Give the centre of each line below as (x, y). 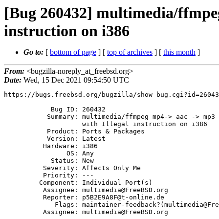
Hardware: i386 (23, 146)
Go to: (34, 52)
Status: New (27, 161)
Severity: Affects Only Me (23, 168)
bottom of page (73, 52)
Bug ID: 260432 (27, 109)
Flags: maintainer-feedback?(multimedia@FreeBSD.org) (29, 205)
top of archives (130, 52)
